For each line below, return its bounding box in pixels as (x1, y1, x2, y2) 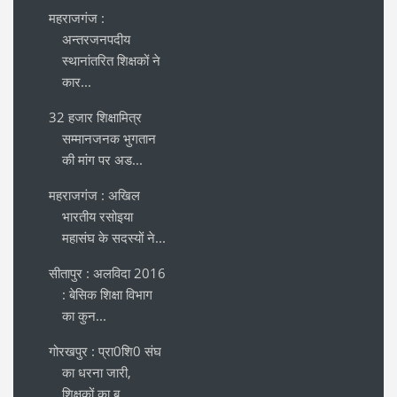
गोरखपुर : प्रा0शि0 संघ (49, 342, 161, 361)
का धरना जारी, (62, 363, 131, 382)
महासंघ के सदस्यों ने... (62, 229, 166, 247)
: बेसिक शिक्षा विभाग (62, 285, 152, 304)
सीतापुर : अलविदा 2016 (49, 264, 166, 283)
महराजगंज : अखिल (49, 186, 140, 205)
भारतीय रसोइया (62, 207, 133, 226)
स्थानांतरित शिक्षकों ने (62, 51, 160, 70)
